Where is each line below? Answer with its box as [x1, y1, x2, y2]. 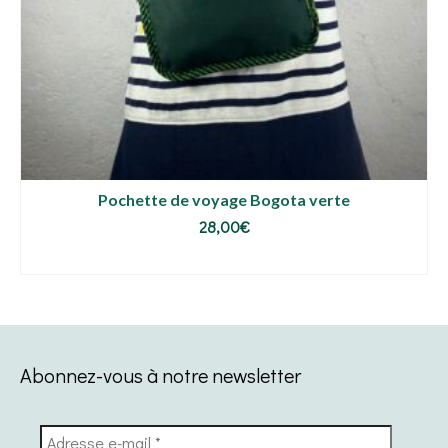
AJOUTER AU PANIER [152, 248, 296, 270]
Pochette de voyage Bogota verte [98, 190, 350, 210]
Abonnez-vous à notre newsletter [20, 362, 301, 389]
